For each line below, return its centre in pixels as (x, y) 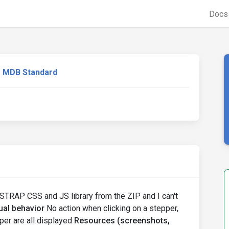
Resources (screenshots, (122, 221)
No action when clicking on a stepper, (111, 208)
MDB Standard (30, 72)
